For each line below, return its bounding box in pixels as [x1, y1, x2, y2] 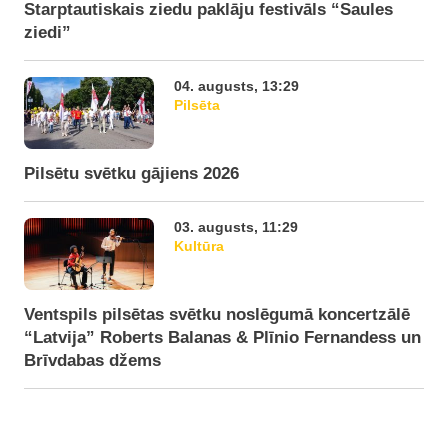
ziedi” [24, 23, 71, 42]
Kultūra [174, 238, 224, 254]
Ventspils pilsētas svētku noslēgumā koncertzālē [24, 305, 410, 324]
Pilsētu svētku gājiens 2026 [24, 164, 239, 183]
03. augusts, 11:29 [174, 219, 298, 235]
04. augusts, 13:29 [174, 78, 299, 94]
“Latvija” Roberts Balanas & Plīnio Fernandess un [24, 328, 421, 347]
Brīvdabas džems [24, 351, 161, 370]
